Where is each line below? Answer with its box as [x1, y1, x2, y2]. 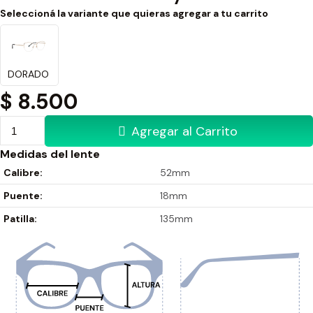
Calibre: [3, 166, 43, 180]
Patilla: [3, 212, 37, 226]
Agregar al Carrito [131, 123, 238, 140]
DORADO [8, 67, 49, 80]
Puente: [3, 189, 43, 203]
